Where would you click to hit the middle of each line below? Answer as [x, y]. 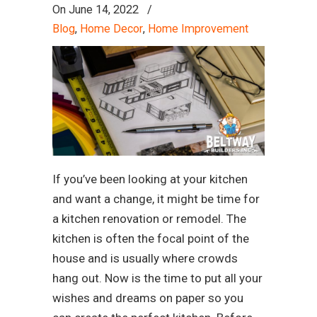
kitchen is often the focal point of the [151, 238]
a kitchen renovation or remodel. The [149, 218]
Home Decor [111, 28]
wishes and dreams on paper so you [148, 298]
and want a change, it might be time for [156, 198]
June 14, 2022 [104, 9]
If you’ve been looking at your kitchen [150, 179]
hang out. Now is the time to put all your [157, 278]
